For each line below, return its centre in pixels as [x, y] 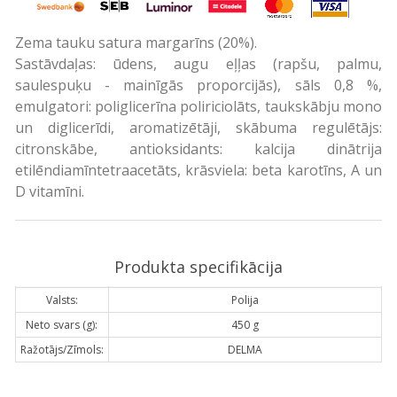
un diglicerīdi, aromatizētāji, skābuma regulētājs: [198, 127]
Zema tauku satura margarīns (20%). [136, 42]
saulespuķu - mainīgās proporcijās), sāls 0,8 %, [198, 85]
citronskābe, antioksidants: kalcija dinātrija [198, 148]
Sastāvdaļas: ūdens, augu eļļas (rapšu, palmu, [198, 63]
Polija [245, 300]
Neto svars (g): [62, 324]
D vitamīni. [49, 191]
